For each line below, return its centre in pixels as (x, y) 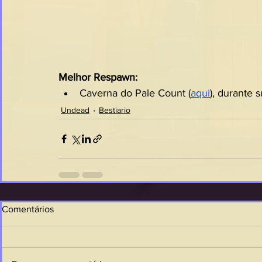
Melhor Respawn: (98, 77)
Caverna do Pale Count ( (135, 93)
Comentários (28, 209)
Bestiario (115, 110)
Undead (75, 110)
